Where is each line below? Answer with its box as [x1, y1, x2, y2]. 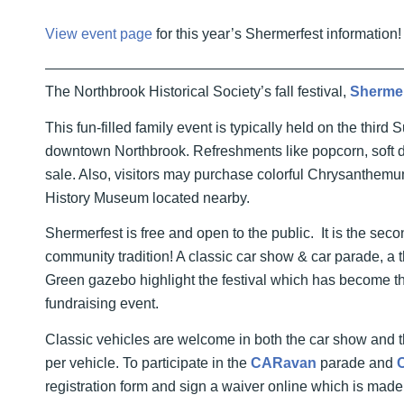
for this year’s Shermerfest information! [152, 25, 401, 41]
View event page [45, 25, 152, 41]
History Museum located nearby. [45, 189, 250, 206]
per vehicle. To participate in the [45, 354, 251, 371]
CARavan [251, 354, 317, 371]
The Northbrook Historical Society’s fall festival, [45, 84, 350, 100]
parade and [317, 354, 397, 371]
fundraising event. [45, 296, 159, 312]
